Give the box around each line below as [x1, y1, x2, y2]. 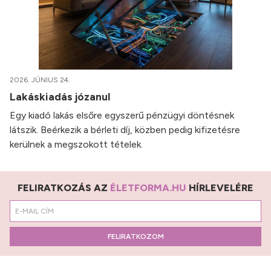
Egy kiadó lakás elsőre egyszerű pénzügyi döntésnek [10, 109, 234, 122]
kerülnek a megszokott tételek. [10, 139, 143, 151]
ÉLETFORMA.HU [110, 182, 186, 194]
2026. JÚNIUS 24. [10, 76, 70, 85]
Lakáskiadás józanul [10, 90, 113, 103]
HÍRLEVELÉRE [186, 182, 253, 194]
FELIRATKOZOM [107, 232, 164, 241]
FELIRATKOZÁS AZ [18, 182, 110, 194]
